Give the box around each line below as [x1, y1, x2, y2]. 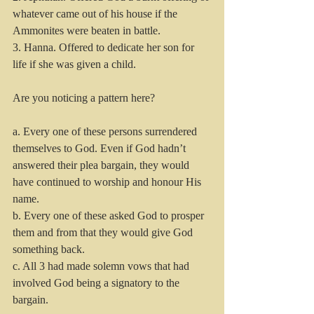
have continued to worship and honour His [13, 176, 204, 189]
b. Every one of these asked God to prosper [13, 210, 207, 222]
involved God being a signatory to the [13, 277, 182, 289]
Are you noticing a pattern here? [13, 92, 158, 104]
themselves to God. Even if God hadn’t [13, 142, 189, 155]
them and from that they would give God [13, 226, 196, 239]
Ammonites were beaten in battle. [13, 25, 161, 37]
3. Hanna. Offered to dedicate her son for [13, 41, 197, 54]
